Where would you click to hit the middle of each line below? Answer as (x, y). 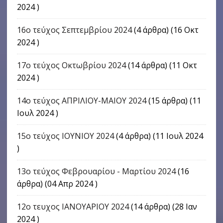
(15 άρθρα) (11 (173, 101)
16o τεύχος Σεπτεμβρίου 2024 (74, 30)
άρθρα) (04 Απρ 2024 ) (57, 184)
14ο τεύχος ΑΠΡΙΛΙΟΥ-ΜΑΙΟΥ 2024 (81, 101)
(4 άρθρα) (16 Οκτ (165, 30)
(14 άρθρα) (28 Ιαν (163, 207)
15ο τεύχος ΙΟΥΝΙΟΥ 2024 (65, 136)
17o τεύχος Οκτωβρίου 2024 (71, 65)
